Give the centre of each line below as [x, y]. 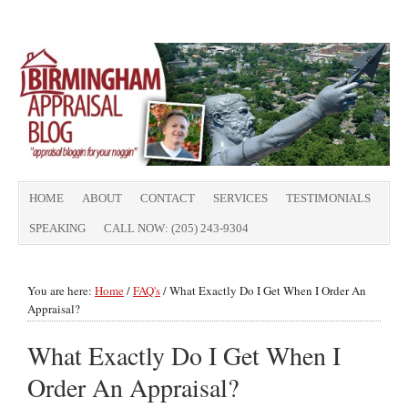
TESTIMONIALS [328, 198]
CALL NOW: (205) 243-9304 [176, 228]
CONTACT [168, 198]
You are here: [61, 291]
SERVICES [240, 198]
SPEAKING [57, 228]
